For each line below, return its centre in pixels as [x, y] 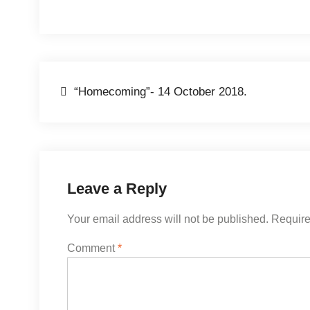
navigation [108, 122]
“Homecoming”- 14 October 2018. [161, 92]
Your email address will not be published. [168, 219]
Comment [92, 248]
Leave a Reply [117, 189]
